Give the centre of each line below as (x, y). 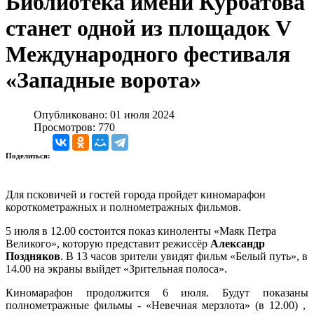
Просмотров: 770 (74, 127)
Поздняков (33, 256)
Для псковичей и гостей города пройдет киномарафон (136, 194)
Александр (238, 243)
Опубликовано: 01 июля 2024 (104, 114)
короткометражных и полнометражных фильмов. (123, 207)
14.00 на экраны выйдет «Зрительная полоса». (116, 268)
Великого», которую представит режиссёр (108, 243)
